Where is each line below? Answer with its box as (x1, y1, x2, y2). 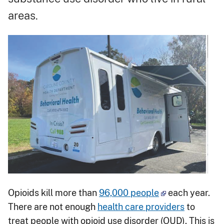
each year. (166, 187, 210, 198)
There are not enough (8, 201, 97, 212)
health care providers (97, 201, 184, 212)
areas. (8, 8, 38, 22)
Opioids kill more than (8, 187, 99, 198)
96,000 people (99, 187, 159, 198)
